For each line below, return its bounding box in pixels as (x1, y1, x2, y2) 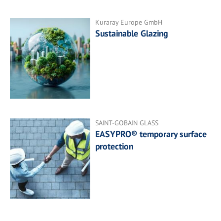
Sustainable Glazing (95, 28, 168, 39)
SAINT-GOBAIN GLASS (95, 118, 159, 127)
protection (95, 140, 134, 152)
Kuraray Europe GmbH (95, 18, 163, 27)
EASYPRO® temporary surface (95, 128, 207, 140)
